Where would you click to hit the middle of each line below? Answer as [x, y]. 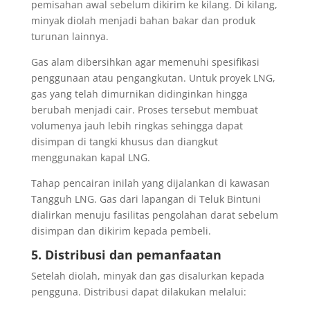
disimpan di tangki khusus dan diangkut [124, 141]
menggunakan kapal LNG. [90, 157]
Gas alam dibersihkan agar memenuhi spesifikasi [145, 62]
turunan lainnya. [70, 36]
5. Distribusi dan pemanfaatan [126, 254]
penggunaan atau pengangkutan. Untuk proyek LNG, [153, 77]
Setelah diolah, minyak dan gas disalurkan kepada [147, 275]
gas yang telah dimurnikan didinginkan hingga [139, 93]
